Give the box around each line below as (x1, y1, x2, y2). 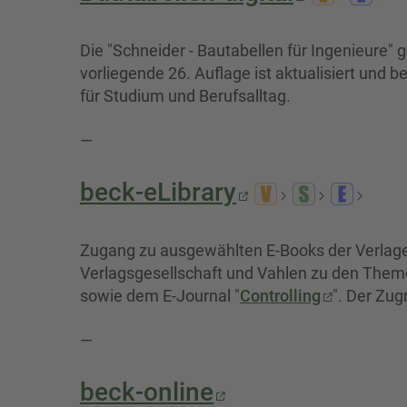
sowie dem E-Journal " (80, 286, 240, 305)
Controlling (240, 286, 321, 305)
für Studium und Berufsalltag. (80, 86, 291, 105)
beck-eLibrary (80, 177, 236, 207)
